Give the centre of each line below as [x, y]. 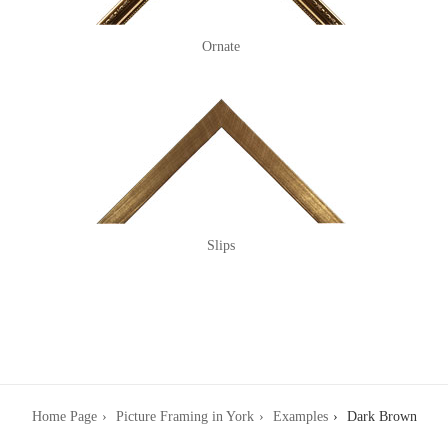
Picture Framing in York [184, 417]
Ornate [221, 47]
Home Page [64, 417]
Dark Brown [381, 417]
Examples [300, 417]
